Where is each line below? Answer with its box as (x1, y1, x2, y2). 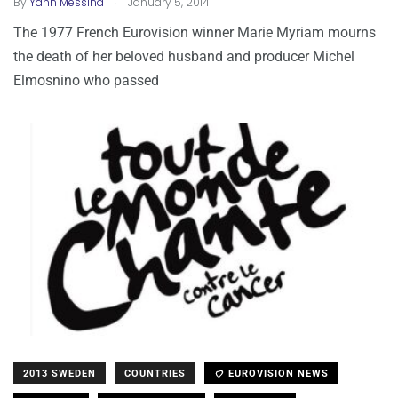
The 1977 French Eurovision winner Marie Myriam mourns (13, 23, 376, 41)
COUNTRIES (124, 367, 186, 379)
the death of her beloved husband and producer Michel (13, 47, 354, 65)
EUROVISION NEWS (225, 367, 329, 379)
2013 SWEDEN (23, 367, 96, 379)
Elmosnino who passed (13, 71, 159, 89)
